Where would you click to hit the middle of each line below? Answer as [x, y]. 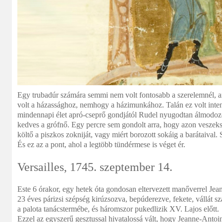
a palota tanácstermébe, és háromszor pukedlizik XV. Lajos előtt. [118, 209]
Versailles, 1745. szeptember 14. [95, 167]
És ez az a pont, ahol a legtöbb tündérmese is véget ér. [101, 144]
